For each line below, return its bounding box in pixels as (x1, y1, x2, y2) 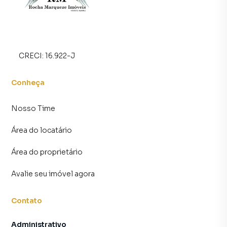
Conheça (11, 78, 45, 87)
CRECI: (19, 51, 45, 60)
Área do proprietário (11, 147, 83, 157)
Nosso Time (11, 104, 55, 113)
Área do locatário (11, 126, 72, 135)
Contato (11, 196, 43, 205)
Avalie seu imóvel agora (11, 169, 95, 178)
